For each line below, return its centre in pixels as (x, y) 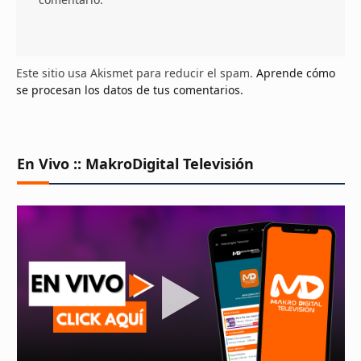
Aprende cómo (296, 73)
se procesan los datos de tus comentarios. (130, 89)
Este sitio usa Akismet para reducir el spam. (136, 73)
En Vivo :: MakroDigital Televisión (135, 163)
